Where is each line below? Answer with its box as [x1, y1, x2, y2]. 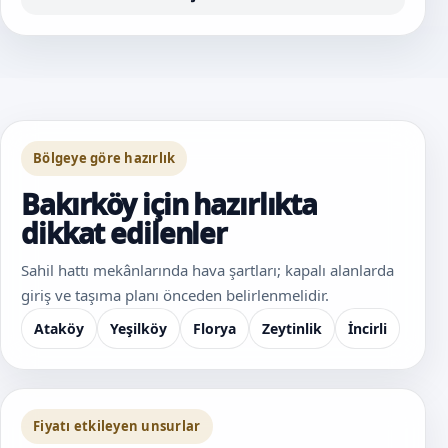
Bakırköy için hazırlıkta [21, 184, 318, 223]
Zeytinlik [262, 318, 322, 338]
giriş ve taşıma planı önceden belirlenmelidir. [21, 284, 329, 305]
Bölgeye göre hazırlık [33, 148, 176, 167]
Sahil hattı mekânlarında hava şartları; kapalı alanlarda [21, 259, 394, 280]
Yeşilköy [110, 318, 167, 338]
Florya [193, 318, 236, 338]
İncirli [348, 318, 387, 338]
